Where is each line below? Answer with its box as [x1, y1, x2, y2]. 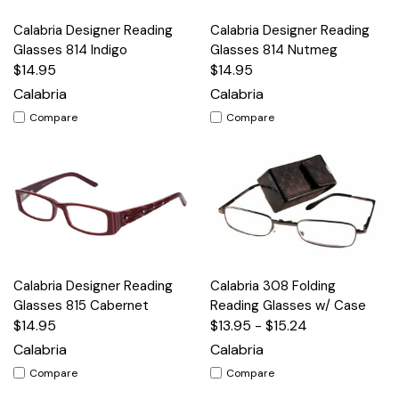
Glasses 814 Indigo [13, 40, 127, 59]
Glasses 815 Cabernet [13, 296, 149, 314]
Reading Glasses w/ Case [210, 296, 366, 314]
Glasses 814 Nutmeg [210, 40, 338, 59]
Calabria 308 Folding [210, 276, 336, 295]
